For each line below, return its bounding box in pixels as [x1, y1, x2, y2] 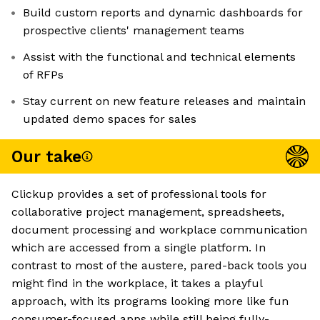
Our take [11, 146, 81, 166]
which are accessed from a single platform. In [11, 241, 266, 255]
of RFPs [23, 68, 64, 82]
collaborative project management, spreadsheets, [11, 205, 284, 219]
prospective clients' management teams [23, 24, 244, 38]
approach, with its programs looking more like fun [11, 294, 289, 309]
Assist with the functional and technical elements [23, 50, 296, 64]
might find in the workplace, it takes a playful [11, 276, 262, 291]
